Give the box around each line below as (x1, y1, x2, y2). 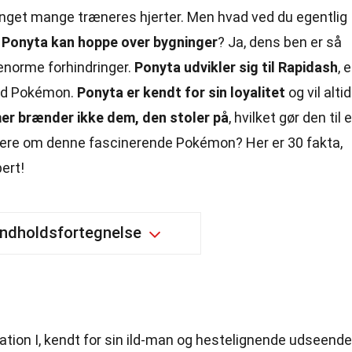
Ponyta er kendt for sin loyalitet (77, 84, 285, 101)
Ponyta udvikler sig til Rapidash (134, 59, 338, 75)
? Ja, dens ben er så (218, 34, 342, 50)
